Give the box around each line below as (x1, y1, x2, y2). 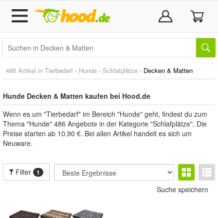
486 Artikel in (6, 66, 45, 75)
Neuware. (3, 138, 33, 148)
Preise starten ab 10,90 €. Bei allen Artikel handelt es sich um (3, 128, 192, 138)
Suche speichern (157, 184, 208, 194)
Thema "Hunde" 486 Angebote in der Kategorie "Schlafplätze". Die (3, 119, 207, 128)
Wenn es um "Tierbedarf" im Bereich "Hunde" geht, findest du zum (3, 109, 207, 119)
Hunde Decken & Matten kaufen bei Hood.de (3, 91, 150, 101)
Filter (14, 167, 34, 177)
